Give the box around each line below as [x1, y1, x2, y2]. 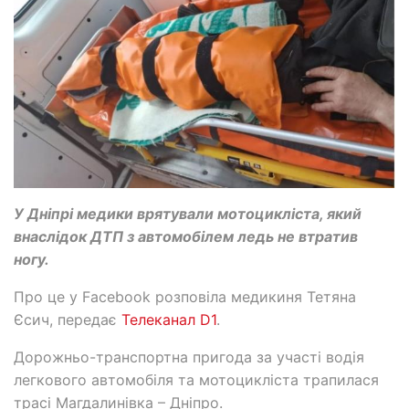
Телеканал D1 [121, 310, 216, 330]
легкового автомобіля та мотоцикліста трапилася [14, 371, 379, 390]
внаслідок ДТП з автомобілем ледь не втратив [14, 227, 358, 246]
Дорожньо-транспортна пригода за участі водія [14, 348, 364, 367]
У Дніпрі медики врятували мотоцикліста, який [14, 204, 362, 224]
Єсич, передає [14, 310, 121, 330]
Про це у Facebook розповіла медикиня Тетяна [14, 288, 356, 307]
